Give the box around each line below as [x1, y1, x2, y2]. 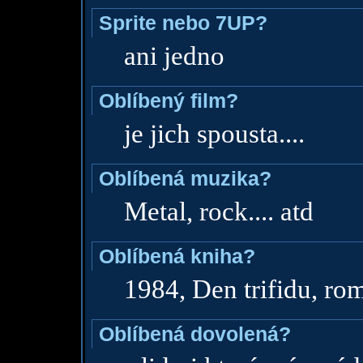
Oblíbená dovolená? [98, 322, 291, 345]
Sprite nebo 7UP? [98, 11, 267, 34]
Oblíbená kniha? [98, 245, 255, 267]
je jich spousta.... [123, 119, 305, 148]
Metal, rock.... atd [123, 197, 314, 226]
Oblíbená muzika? [98, 167, 271, 190]
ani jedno [123, 41, 224, 70]
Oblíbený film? [98, 89, 238, 112]
